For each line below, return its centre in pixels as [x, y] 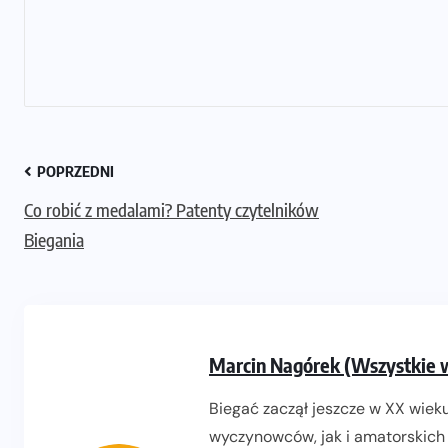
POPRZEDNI [74, 171]
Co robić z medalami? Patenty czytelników [171, 210]
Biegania [54, 240]
